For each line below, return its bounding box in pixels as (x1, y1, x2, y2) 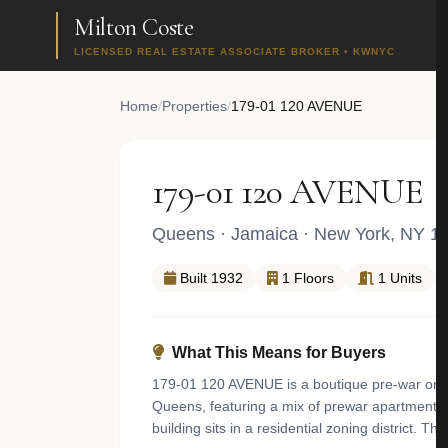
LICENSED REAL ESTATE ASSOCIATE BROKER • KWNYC (74, 46, 395, 57)
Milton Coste (74, 13, 194, 42)
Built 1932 (180, 270, 243, 286)
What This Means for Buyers (172, 344, 386, 361)
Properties (162, 98, 227, 114)
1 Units (378, 270, 422, 286)
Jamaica (231, 224, 298, 244)
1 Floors (282, 270, 334, 286)
